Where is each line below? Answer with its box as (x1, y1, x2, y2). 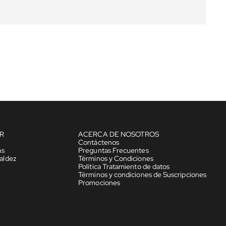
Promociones (78, 178, 120, 187)
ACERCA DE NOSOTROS (78, 129, 159, 139)
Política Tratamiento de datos (78, 161, 170, 171)
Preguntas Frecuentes (78, 145, 149, 155)
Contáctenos (78, 137, 119, 147)
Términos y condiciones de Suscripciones (78, 169, 206, 179)
